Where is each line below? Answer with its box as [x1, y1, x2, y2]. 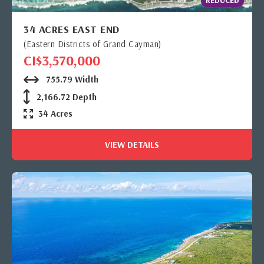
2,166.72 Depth [34, 91, 97, 103]
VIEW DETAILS [105, 138, 159, 150]
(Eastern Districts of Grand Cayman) [24, 38, 161, 49]
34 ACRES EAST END [24, 22, 120, 36]
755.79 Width [44, 73, 98, 85]
